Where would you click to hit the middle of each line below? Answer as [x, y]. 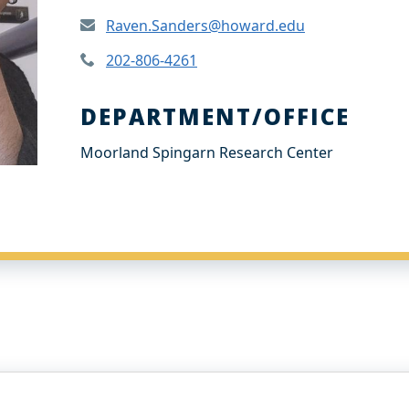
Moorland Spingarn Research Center [207, 152]
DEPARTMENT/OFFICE [215, 116]
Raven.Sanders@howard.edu [205, 26]
